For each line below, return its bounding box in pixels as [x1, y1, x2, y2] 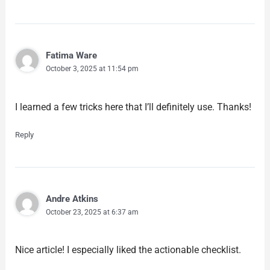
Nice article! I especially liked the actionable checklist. [14, 244, 241, 256]
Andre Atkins [45, 193, 98, 204]
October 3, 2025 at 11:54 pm [45, 64, 139, 73]
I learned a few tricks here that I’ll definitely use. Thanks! [14, 101, 251, 113]
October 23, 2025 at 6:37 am [45, 207, 139, 216]
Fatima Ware [45, 49, 97, 61]
